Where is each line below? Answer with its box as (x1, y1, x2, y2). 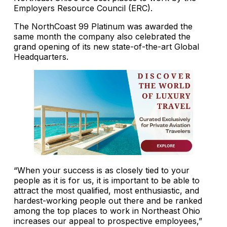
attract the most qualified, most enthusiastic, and (14, 185, 199, 196)
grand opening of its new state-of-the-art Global (14, 41, 199, 52)
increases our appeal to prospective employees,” (14, 215, 202, 226)
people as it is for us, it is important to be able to (14, 175, 200, 185)
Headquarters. (14, 51, 68, 62)
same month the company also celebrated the (14, 31, 191, 42)
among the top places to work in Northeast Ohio (14, 205, 200, 216)
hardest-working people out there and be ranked (14, 195, 202, 206)
